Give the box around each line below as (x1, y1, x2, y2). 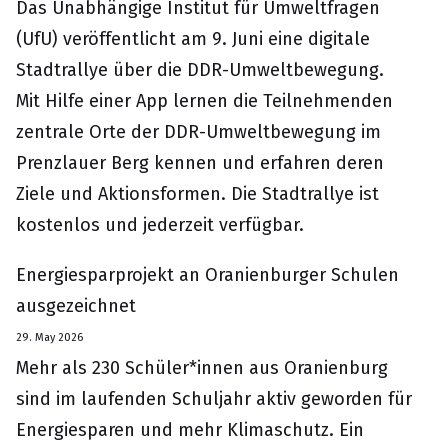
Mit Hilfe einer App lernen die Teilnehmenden (16, 90, 393, 112)
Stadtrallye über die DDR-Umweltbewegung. (16, 59, 384, 81)
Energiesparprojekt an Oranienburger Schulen (16, 264, 399, 286)
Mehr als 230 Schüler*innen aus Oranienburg (16, 357, 388, 379)
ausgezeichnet (16, 295, 136, 317)
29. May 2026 (16, 331, 83, 344)
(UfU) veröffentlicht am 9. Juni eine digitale (16, 28, 370, 50)
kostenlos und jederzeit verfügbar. (16, 214, 304, 236)
